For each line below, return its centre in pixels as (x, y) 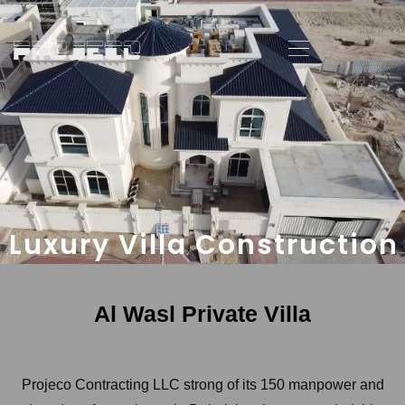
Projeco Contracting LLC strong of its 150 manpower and (202, 385)
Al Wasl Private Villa (202, 314)
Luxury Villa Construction (204, 245)
